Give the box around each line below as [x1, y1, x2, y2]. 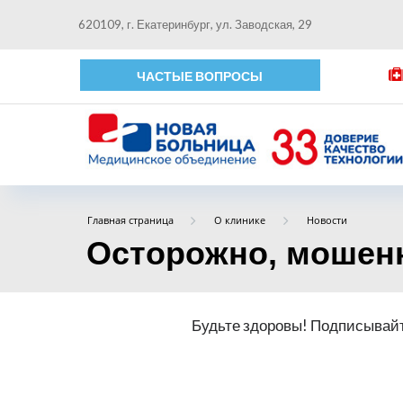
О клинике [214, 213, 266, 227]
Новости [306, 213, 347, 227]
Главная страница [86, 213, 174, 227]
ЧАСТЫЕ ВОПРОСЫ [137, 68, 264, 84]
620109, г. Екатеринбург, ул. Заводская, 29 [78, 17, 312, 31]
